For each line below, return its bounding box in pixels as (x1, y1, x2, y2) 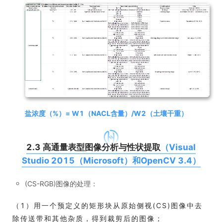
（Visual (161, 142, 196, 152)
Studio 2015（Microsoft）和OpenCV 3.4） (21, 155, 201, 166)
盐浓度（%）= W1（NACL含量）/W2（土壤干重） (25, 109, 188, 117)
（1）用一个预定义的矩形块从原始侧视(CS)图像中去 (12, 201, 203, 210)
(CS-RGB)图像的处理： (25, 179, 98, 188)
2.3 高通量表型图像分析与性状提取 (26, 142, 161, 152)
